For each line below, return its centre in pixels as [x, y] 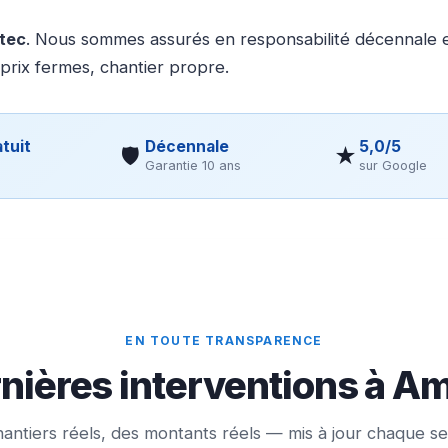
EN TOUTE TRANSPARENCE [224, 340]
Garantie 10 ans [192, 165]
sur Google [393, 165]
